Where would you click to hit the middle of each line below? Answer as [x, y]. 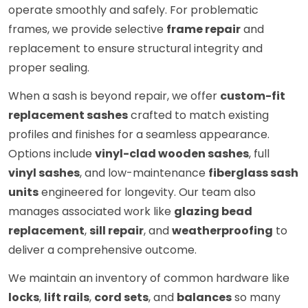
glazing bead [213, 212]
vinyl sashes [44, 173]
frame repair [203, 30]
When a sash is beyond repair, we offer [114, 96]
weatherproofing [222, 231]
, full [259, 154]
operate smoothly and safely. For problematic [133, 10]
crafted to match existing [198, 115]
